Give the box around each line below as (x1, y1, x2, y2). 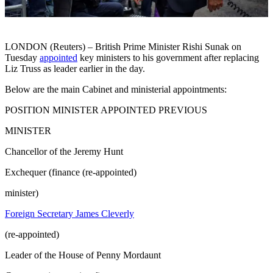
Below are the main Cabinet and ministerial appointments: (5, 84, 227, 95)
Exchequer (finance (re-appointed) (5, 167, 136, 178)
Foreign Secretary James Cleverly (5, 208, 134, 219)
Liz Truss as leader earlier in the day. (5, 63, 145, 74)
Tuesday (5, 52, 40, 63)
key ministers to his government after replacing (77, 52, 259, 63)
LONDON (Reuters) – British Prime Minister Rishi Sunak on (5, 41, 241, 52)
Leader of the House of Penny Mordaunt (5, 250, 161, 261)
